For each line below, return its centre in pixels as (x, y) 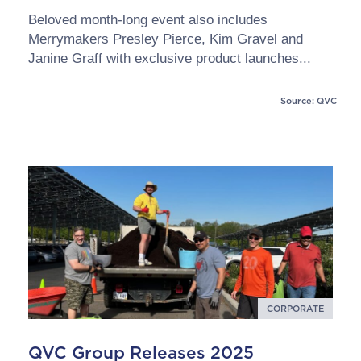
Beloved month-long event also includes (148, 20)
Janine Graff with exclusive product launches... (170, 58)
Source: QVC (309, 101)
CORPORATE (295, 308)
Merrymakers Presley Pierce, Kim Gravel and (166, 39)
